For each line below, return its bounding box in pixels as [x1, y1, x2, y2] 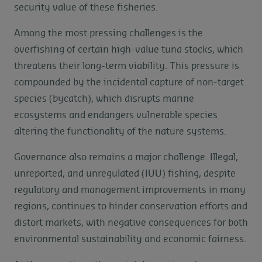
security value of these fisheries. [14, 3, 158, 12]
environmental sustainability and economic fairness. [14, 235, 246, 244]
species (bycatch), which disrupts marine [14, 94, 194, 104]
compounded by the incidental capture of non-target [14, 78, 244, 87]
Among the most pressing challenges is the [14, 29, 203, 38]
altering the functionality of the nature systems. [14, 127, 226, 136]
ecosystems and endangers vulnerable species [14, 111, 218, 120]
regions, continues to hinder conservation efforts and [14, 202, 247, 211]
